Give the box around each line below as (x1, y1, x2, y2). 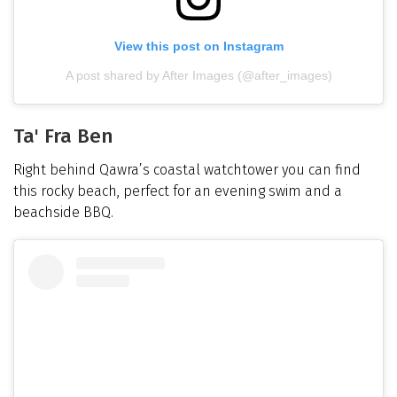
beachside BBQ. (13, 203, 113, 221)
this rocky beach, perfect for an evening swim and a (13, 182, 342, 199)
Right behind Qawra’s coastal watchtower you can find (13, 160, 361, 178)
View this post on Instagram (113, 39, 284, 54)
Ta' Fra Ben (13, 124, 113, 149)
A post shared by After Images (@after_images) (65, 68, 332, 83)
